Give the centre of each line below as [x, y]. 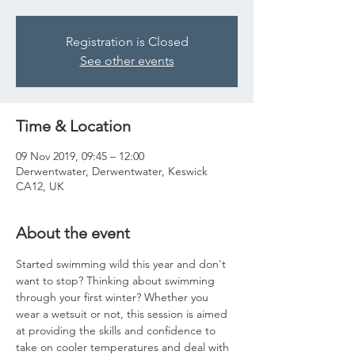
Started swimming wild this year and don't [122, 264]
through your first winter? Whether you [114, 297]
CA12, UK [40, 186]
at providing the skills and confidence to [117, 330]
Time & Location [73, 126]
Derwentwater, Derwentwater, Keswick [112, 171]
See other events [127, 61]
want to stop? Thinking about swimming [117, 281]
